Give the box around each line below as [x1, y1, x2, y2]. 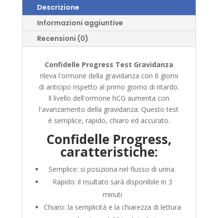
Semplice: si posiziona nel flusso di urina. [49, 164, 176, 174]
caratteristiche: [60, 143, 158, 161]
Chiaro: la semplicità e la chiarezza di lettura [43, 202, 181, 212]
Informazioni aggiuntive [36, 18, 123, 28]
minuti [102, 190, 122, 200]
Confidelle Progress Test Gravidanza [44, 60, 173, 70]
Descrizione [36, 2, 79, 13]
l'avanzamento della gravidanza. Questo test [39, 105, 179, 114]
